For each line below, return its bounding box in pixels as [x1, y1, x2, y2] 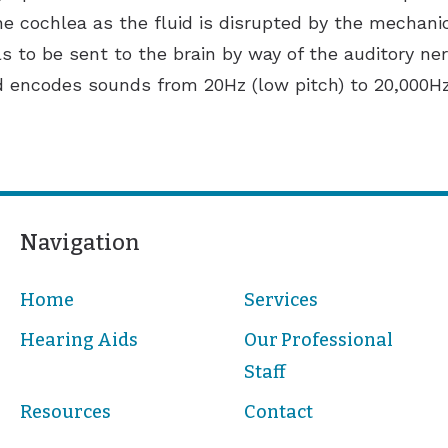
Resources [19, 400, 111, 423]
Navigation [19, 228, 140, 256]
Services [244, 288, 319, 311]
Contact [244, 400, 314, 423]
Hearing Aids [19, 328, 138, 351]
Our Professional [244, 328, 394, 351]
